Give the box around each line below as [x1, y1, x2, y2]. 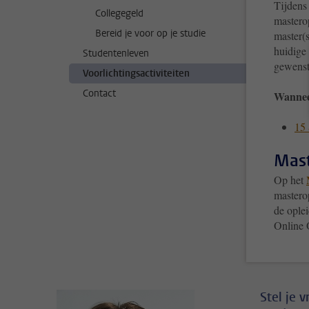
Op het [274, 172, 306, 187]
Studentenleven [83, 47, 149, 60]
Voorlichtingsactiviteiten [83, 67, 190, 80]
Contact [83, 87, 116, 100]
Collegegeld [95, 7, 143, 20]
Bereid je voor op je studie [95, 27, 206, 40]
